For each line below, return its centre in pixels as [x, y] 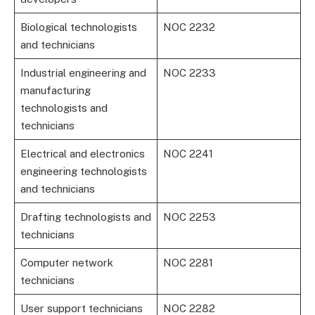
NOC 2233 [189, 72]
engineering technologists [83, 171]
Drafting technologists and [85, 217]
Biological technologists [78, 27]
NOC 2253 [189, 217]
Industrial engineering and [83, 72]
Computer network [66, 262]
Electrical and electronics [82, 153]
